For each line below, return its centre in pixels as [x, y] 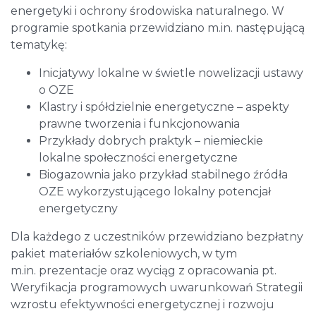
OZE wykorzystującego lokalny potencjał [155, 191]
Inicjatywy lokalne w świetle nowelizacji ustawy [171, 73]
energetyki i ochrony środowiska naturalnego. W [147, 11]
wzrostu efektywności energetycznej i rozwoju [142, 304]
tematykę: [39, 44]
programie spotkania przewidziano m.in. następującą [158, 28]
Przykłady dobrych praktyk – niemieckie [151, 140]
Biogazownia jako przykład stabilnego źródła [163, 174]
